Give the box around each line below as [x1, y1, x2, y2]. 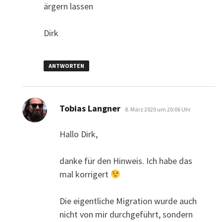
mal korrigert [59, 168, 111, 180]
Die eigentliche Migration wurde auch [59, 195, 197, 207]
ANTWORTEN [48, 61, 84, 69]
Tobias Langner [59, 102, 120, 114]
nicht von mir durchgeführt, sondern [59, 208, 193, 220]
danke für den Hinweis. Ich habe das [59, 155, 192, 166]
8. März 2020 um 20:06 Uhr [124, 105, 191, 113]
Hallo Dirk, [59, 128, 98, 140]
